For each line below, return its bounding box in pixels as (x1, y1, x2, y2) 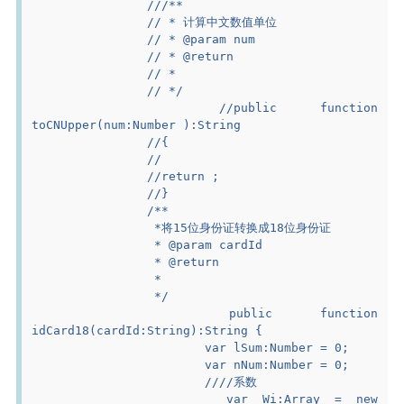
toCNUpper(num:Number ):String (32, 117, 242, 132)
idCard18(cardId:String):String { (32, 323, 263, 337)
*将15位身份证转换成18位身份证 (147, 220, 332, 234)
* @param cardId (147, 237, 263, 252)
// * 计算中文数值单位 (147, 14, 278, 29)
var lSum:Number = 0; (205, 340, 350, 354)
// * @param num (147, 32, 256, 46)
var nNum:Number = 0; (205, 357, 350, 372)
